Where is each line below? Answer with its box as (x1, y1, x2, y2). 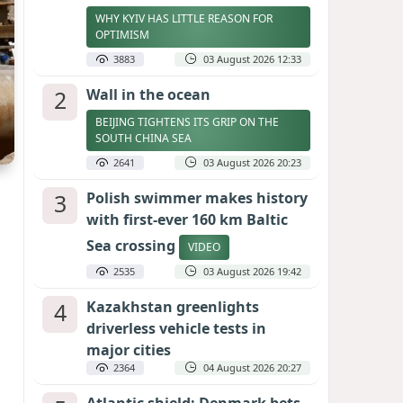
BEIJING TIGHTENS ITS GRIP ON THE (95, 114, 279, 130)
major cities (86, 340, 171, 360)
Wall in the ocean (86, 85, 210, 104)
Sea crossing (86, 236, 179, 256)
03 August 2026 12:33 (203, 52, 301, 66)
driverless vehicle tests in (86, 318, 266, 338)
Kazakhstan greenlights (86, 297, 259, 317)
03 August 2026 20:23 (203, 156, 301, 169)
